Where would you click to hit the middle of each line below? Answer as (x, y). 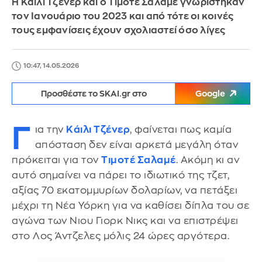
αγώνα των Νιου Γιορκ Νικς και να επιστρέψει (125, 221)
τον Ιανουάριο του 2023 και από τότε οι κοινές (123, 16)
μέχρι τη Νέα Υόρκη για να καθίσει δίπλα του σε (130, 206)
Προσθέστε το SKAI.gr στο (94, 94)
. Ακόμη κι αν (207, 160)
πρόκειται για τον (56, 160)
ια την (50, 130)
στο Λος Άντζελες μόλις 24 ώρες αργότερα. (120, 236)
